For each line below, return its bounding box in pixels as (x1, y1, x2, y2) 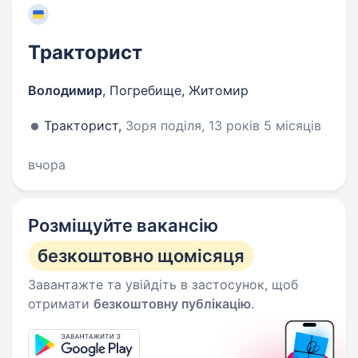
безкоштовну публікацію (93, 296, 251, 312)
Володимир (28, 82, 102, 98)
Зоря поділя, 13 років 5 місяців (125, 117, 321, 133)
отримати (28, 296, 93, 312)
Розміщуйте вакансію (28, 215, 218, 236)
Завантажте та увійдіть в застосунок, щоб (28, 276, 298, 292)
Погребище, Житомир (109, 82, 249, 98)
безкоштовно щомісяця (38, 245, 245, 266)
